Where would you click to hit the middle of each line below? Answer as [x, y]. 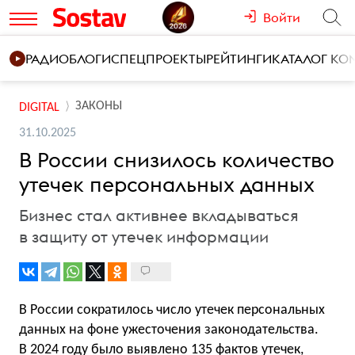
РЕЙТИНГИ [239, 59]
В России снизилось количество [177, 160]
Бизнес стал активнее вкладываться [159, 215]
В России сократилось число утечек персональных [172, 310]
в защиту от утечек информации [144, 237]
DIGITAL [39, 107]
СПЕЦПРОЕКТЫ [158, 59]
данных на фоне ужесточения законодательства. [169, 330]
